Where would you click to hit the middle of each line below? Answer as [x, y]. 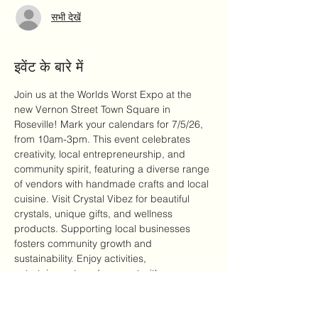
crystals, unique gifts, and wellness [95, 213]
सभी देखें [66, 17]
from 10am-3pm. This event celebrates [104, 139]
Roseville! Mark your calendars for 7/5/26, [110, 124]
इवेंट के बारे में [49, 66]
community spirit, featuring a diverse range [113, 169]
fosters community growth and [84, 243]
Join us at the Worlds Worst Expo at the [104, 94]
